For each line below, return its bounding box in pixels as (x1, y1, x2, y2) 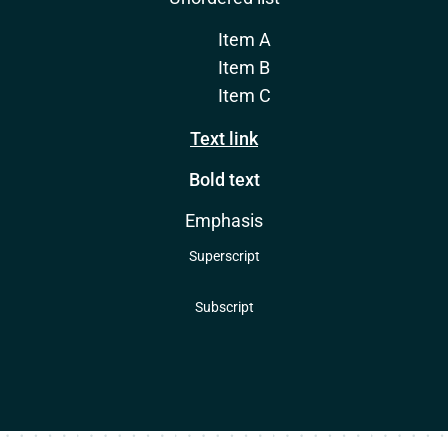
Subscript (194, 299, 254, 316)
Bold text (188, 169, 260, 190)
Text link (190, 128, 258, 149)
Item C (217, 85, 271, 106)
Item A (217, 29, 271, 50)
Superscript (188, 248, 260, 265)
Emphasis (185, 210, 263, 231)
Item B (218, 57, 270, 78)
